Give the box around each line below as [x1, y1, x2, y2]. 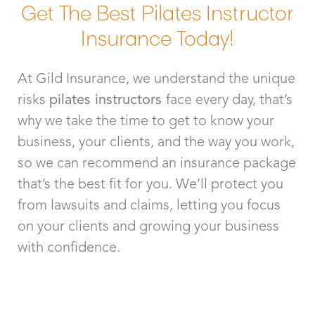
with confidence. [18, 238, 120, 255]
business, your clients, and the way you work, [18, 132, 295, 150]
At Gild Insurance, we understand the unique [18, 69, 295, 86]
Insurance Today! [81, 21, 234, 53]
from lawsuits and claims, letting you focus [18, 195, 281, 213]
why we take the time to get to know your [18, 111, 274, 129]
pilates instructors [49, 90, 166, 108]
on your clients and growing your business [18, 217, 279, 234]
